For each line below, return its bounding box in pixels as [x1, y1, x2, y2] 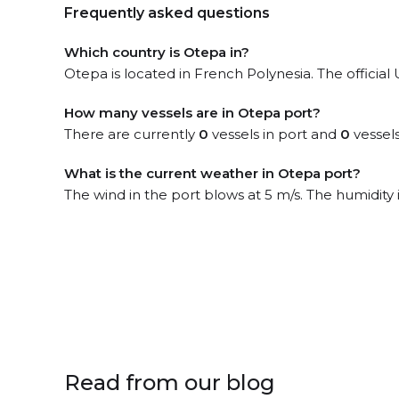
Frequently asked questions [64, 4, 270, 21]
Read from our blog [64, 370, 275, 396]
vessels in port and [208, 126, 340, 142]
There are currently [64, 126, 199, 142]
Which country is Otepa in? [64, 44, 249, 61]
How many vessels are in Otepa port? [64, 104, 321, 121]
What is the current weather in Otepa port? [64, 165, 361, 182]
